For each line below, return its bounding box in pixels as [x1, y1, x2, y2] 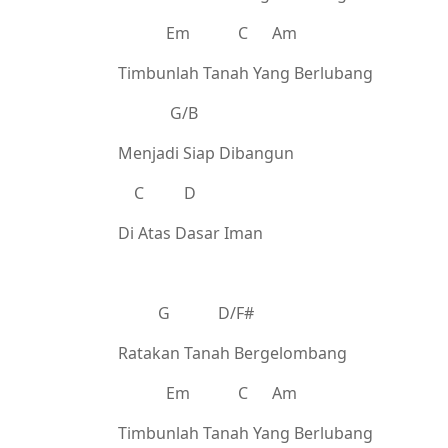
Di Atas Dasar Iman [118, 222, 263, 244]
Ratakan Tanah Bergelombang [118, 342, 347, 364]
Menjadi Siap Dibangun [118, 142, 294, 164]
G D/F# [118, 302, 254, 324]
